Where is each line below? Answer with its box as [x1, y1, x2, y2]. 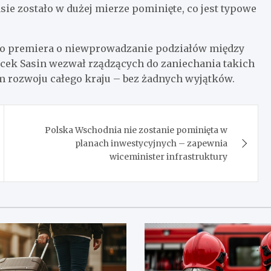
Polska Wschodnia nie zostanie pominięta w [45, 124, 228, 135]
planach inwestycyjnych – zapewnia [75, 137, 228, 149]
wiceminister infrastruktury [109, 151, 228, 162]
